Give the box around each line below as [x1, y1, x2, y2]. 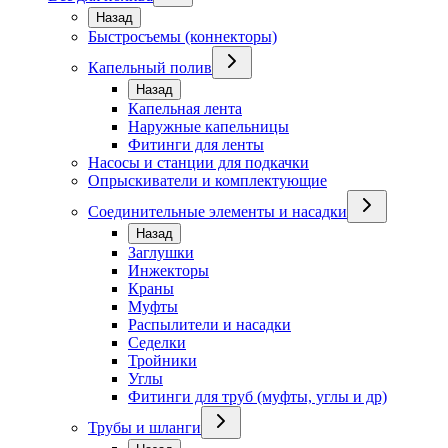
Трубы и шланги [88, 418, 201, 436]
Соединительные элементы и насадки [88, 202, 347, 220]
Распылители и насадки [128, 315, 291, 333]
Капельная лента [128, 99, 242, 117]
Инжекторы [128, 261, 209, 279]
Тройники [128, 351, 197, 369]
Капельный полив [88, 58, 212, 76]
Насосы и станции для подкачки [88, 153, 309, 171]
